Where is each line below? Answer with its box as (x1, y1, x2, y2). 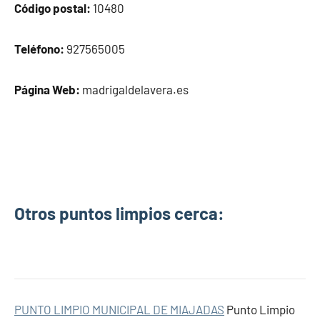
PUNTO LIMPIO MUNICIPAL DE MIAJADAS (14, 302, 224, 316)
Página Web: (14, 82, 80, 96)
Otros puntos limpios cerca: (14, 203, 224, 224)
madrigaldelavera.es (80, 82, 189, 96)
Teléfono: (14, 41, 64, 56)
